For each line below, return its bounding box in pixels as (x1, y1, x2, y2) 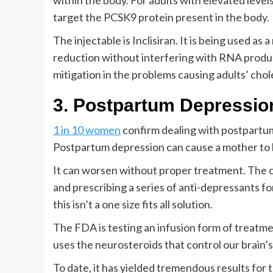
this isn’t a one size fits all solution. (53, 197, 213, 211)
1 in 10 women (53, 123, 121, 136)
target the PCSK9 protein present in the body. (53, 10, 269, 24)
